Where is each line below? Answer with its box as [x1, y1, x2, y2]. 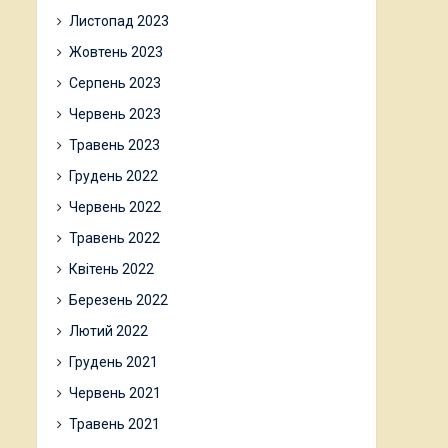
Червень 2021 [69, 385, 161, 401]
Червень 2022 [69, 199, 161, 215]
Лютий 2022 [69, 323, 148, 339]
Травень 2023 [69, 137, 160, 153]
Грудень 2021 [69, 354, 158, 370]
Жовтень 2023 [69, 44, 163, 60]
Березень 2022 [69, 292, 168, 308]
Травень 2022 [69, 230, 160, 246]
